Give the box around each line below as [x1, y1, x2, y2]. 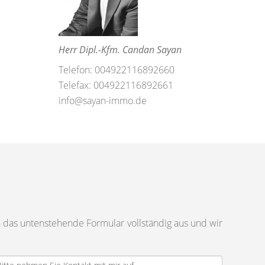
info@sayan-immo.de [58, 94, 147, 107]
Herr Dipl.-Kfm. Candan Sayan [58, 43, 182, 56]
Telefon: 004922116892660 [58, 63, 174, 76]
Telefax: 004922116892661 [58, 79, 173, 92]
